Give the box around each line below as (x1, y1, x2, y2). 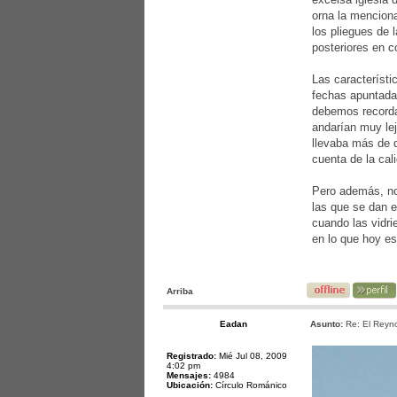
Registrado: (167, 351, 216, 361)
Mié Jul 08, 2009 (216, 351, 287, 361)
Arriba (167, 286, 193, 296)
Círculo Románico (213, 380, 287, 390)
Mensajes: (167, 370, 211, 380)
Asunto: (310, 319, 343, 329)
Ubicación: (167, 380, 213, 390)
